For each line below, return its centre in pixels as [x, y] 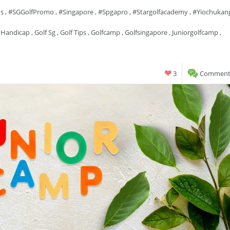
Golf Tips [73, 32]
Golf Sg [45, 32]
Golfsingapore [146, 32]
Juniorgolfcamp [195, 32]
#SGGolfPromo [31, 12]
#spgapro [113, 12]
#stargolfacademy [160, 12]
